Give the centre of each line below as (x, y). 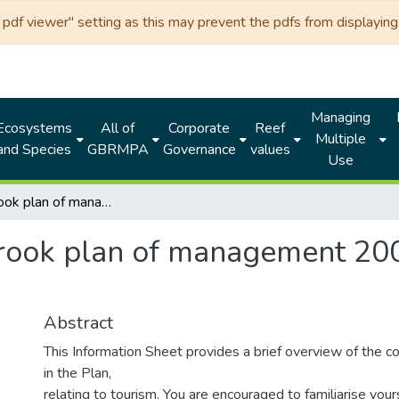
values (270, 150)
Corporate (199, 128)
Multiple (340, 139)
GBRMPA (118, 150)
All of (118, 128)
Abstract (78, 323)
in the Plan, (77, 373)
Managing (340, 118)
